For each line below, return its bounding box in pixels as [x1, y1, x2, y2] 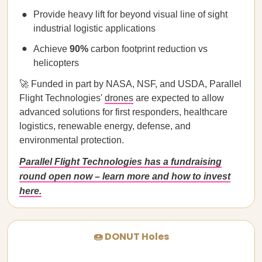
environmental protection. [19, 135, 124, 145]
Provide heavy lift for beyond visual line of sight [33, 9, 227, 19]
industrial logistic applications [33, 23, 156, 33]
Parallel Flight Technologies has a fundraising [19, 157, 222, 167]
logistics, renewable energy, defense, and [19, 121, 191, 131]
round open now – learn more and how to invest [19, 171, 230, 181]
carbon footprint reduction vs [88, 44, 208, 54]
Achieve [33, 44, 70, 54]
